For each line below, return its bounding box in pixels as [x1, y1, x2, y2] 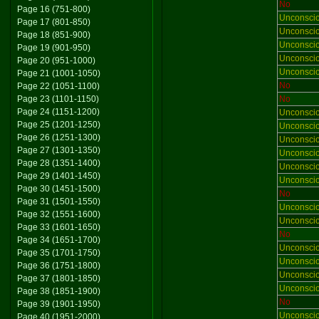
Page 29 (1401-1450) [17, 171, 100, 181]
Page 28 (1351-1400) [17, 158, 100, 168]
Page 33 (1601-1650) [17, 222, 100, 232]
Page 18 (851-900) [17, 30, 90, 40]
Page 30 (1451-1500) [17, 184, 100, 194]
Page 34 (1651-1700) [17, 235, 100, 245]
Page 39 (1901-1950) [17, 299, 100, 309]
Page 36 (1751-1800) [17, 261, 100, 271]
